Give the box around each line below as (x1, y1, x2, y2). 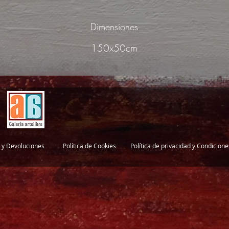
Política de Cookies (63, 142, 116, 150)
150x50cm (90, 41, 138, 55)
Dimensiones (90, 20, 138, 33)
